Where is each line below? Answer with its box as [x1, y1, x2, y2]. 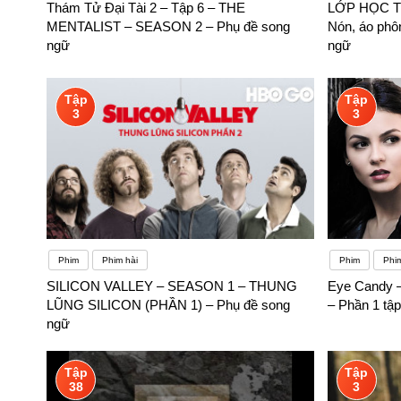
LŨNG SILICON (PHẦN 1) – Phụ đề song [47, 297, 290, 313]
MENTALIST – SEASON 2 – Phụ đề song [47, 19, 290, 35]
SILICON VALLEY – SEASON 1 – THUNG [47, 278, 297, 294]
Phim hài [102, 255, 138, 266]
